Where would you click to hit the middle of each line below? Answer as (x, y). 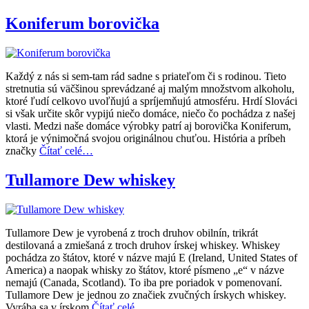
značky (22, 151)
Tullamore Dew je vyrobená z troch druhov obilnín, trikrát (132, 232)
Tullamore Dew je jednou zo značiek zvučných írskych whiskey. (146, 295)
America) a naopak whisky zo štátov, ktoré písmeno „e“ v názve (145, 270)
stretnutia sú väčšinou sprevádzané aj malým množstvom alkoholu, (150, 89)
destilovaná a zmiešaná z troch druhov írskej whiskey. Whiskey (143, 245)
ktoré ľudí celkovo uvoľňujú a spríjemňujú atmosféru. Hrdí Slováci (151, 101)
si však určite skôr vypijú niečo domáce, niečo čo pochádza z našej (150, 114)
